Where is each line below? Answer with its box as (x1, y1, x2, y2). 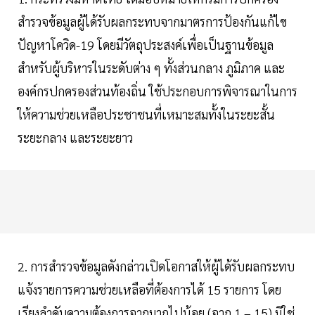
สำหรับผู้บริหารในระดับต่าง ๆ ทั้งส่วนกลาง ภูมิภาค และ (18, 60, 285, 77)
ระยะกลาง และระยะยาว (18, 129, 133, 146)
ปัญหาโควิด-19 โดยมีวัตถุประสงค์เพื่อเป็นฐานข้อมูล (18, 37, 274, 53)
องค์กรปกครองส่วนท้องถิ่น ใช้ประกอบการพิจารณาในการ (18, 83, 297, 100)
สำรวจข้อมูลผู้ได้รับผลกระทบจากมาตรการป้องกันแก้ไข (18, 13, 287, 30)
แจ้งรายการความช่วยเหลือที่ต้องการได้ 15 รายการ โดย (18, 281, 281, 298)
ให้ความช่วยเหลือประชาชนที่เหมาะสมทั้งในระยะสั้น (18, 106, 275, 123)
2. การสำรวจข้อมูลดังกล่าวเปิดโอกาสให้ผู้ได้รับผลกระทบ (18, 258, 295, 275)
